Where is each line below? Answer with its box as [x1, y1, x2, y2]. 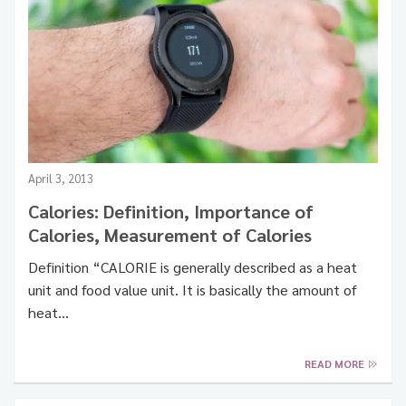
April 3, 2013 [28, 170, 93, 187]
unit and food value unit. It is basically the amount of [28, 280, 357, 300]
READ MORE [304, 356, 367, 372]
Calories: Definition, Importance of [28, 199, 314, 224]
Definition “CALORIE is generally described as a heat [28, 257, 357, 277]
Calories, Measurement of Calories [28, 223, 312, 247]
